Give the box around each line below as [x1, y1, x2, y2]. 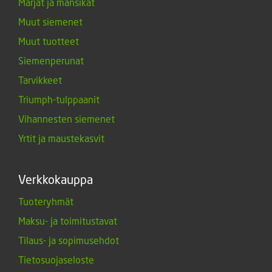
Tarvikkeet [18, 73, 62, 86]
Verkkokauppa [18, 171, 93, 186]
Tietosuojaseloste [18, 253, 94, 265]
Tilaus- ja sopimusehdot [18, 234, 119, 246]
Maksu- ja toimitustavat [18, 214, 117, 226]
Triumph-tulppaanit [18, 93, 100, 105]
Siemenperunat [18, 54, 84, 66]
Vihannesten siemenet [18, 112, 115, 124]
